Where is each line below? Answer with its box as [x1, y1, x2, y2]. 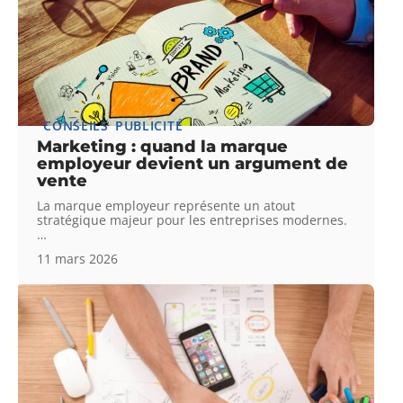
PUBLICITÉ [114, 116, 184, 134]
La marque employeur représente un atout [37, 196, 296, 214]
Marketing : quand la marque [37, 136, 289, 157]
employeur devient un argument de [37, 153, 349, 174]
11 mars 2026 [37, 249, 119, 267]
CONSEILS [43, 116, 109, 134]
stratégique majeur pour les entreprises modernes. [37, 210, 348, 228]
